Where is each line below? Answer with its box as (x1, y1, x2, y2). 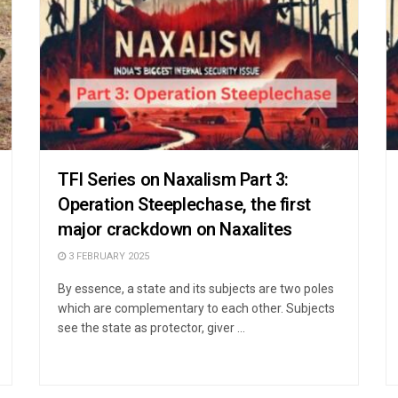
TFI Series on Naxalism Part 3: (58, 166, 290, 193)
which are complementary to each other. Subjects (58, 300, 335, 315)
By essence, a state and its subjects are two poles (58, 281, 334, 296)
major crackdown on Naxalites (58, 216, 292, 243)
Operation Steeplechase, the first (58, 191, 311, 218)
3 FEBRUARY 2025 (66, 248, 149, 264)
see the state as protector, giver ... (58, 320, 245, 335)
